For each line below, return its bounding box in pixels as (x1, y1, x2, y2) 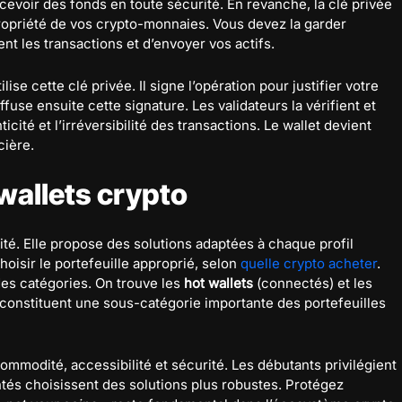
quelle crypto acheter (240, 255, 377, 272)
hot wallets (184, 275, 253, 292)
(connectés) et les (253, 275, 372, 292)
